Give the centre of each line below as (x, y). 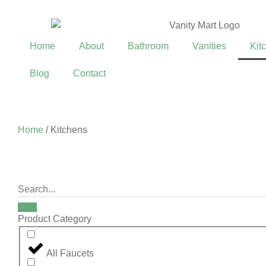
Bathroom (148, 46)
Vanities (209, 46)
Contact (89, 73)
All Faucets (70, 254)
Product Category (55, 218)
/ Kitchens (65, 129)
